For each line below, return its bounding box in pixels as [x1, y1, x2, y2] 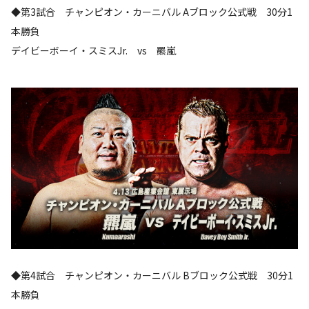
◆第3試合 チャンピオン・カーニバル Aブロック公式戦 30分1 [11, 4, 292, 19]
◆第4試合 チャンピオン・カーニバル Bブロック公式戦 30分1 [11, 268, 293, 282]
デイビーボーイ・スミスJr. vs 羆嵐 [11, 43, 176, 57]
